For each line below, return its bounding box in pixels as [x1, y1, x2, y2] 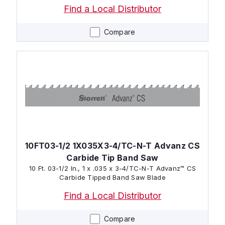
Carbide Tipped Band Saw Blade [59, 173, 166, 181]
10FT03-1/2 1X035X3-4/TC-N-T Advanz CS [25, 140, 200, 151]
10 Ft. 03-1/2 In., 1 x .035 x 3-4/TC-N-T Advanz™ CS [29, 164, 196, 172]
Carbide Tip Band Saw [66, 152, 159, 163]
